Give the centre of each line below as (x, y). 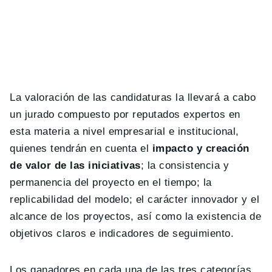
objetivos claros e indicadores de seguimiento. (122, 234)
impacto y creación (201, 149)
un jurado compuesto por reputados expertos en (125, 115)
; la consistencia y (185, 166)
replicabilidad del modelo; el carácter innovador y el (135, 200)
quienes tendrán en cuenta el (81, 149)
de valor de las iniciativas (75, 166)
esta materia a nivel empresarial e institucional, (124, 132)
